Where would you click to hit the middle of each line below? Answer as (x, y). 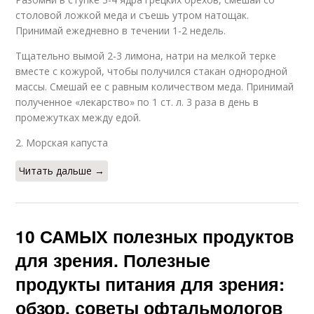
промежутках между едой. (78, 117)
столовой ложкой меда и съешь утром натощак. (132, 15)
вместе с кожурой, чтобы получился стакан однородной (152, 71)
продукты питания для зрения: (150, 284)
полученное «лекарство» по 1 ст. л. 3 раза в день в (137, 102)
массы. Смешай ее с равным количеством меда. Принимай (155, 86)
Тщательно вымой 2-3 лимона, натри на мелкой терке (146, 55)
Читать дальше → (62, 170)
